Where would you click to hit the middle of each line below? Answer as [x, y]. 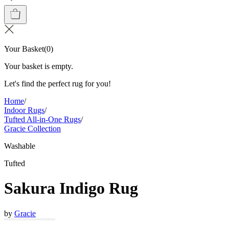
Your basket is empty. [39, 66]
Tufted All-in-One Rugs [42, 119]
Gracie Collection [32, 129]
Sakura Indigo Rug [71, 188]
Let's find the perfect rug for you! [58, 84]
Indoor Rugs [24, 110]
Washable [20, 146]
